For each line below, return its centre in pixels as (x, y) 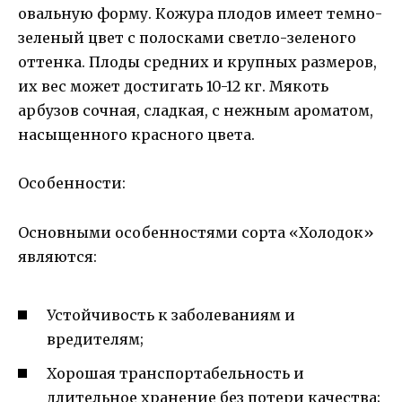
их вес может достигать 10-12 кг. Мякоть (173, 87)
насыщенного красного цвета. (136, 135)
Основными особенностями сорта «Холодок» (196, 232)
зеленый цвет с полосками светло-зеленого (187, 38)
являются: (57, 256)
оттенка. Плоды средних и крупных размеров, (197, 62)
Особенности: (72, 184)
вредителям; (95, 340)
